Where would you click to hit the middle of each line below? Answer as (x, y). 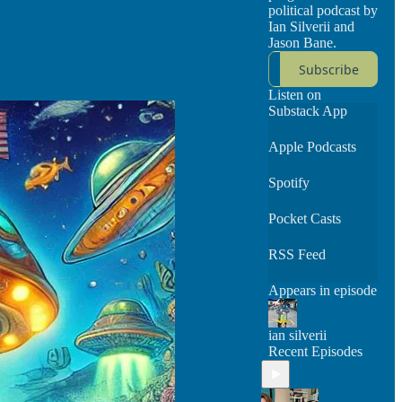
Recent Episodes (315, 351)
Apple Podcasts (312, 147)
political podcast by (323, 10)
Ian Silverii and (311, 26)
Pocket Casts (305, 218)
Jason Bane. (302, 43)
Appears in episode (323, 290)
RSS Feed (297, 254)
